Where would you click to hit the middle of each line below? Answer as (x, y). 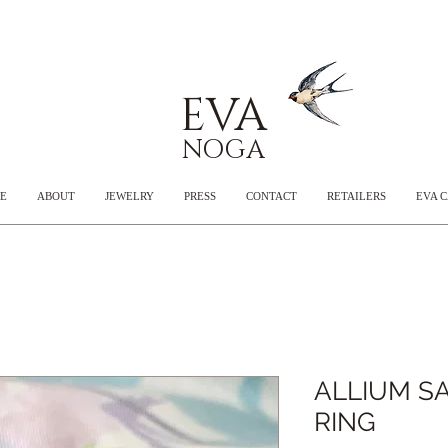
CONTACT (271, 195)
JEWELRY (129, 195)
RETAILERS (356, 195)
